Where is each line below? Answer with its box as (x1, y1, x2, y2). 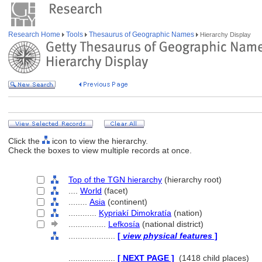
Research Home (8, 30, 62, 39)
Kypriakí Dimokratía (99, 208, 171, 218)
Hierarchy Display (198, 31, 251, 38)
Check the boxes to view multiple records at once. (8, 146, 192, 155)
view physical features (123, 231, 212, 240)
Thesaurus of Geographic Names (87, 30, 196, 39)
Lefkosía (108, 219, 140, 229)
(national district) (140, 219, 204, 229)
